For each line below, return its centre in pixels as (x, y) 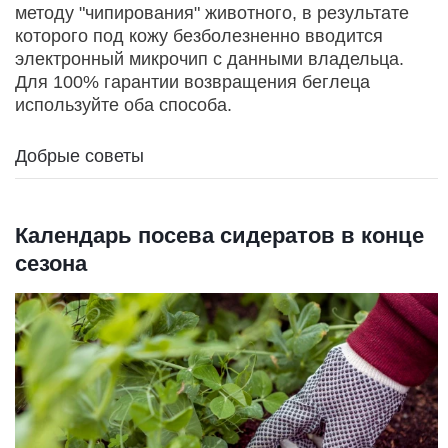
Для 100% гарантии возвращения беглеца (192, 82)
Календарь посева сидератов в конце (219, 236)
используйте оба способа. (123, 105)
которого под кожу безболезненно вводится (199, 36)
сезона (51, 264)
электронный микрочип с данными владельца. (209, 59)
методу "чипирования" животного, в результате (212, 13)
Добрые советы (79, 156)
